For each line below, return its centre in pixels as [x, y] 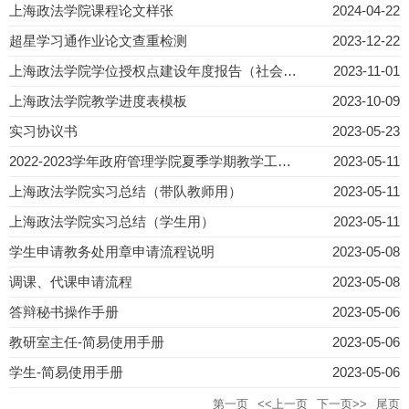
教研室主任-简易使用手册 [87, 342]
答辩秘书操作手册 [64, 312]
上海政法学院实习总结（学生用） [112, 221]
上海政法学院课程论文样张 [91, 10]
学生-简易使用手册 [66, 372]
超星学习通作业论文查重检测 [98, 41]
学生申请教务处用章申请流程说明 [112, 252]
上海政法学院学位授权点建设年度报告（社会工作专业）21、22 [290, 71]
